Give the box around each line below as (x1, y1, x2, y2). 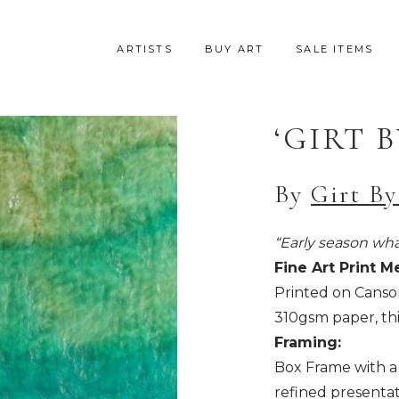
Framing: (274, 333, 341, 351)
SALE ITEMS (296, 43, 374, 55)
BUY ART (204, 43, 265, 55)
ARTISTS (117, 43, 173, 55)
